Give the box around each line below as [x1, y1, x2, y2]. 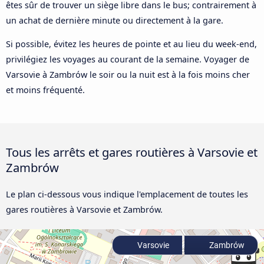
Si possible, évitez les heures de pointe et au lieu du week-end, [6, 38, 257, 50]
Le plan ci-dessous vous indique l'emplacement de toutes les [6, 189, 248, 200]
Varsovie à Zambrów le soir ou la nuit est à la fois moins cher [6, 69, 250, 81]
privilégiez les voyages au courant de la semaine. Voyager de [6, 54, 249, 65]
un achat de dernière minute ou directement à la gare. [6, 14, 223, 26]
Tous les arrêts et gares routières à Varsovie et [6, 144, 258, 161]
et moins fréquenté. [6, 84, 85, 96]
